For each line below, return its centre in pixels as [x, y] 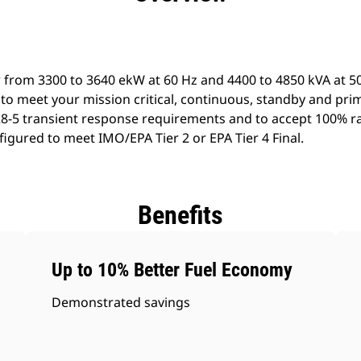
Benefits [180, 215]
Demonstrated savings [121, 302]
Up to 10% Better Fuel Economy [172, 270]
